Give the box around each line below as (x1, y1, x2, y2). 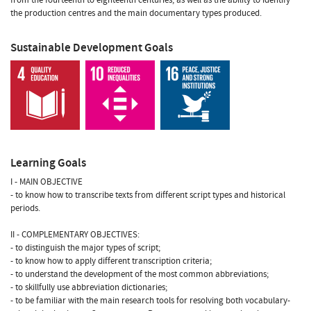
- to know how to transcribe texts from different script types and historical (10, 188, 285, 201)
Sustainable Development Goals (10, 39, 173, 56)
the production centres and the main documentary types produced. (10, 6, 262, 19)
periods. (10, 201, 40, 215)
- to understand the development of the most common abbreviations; (10, 267, 269, 280)
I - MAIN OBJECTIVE (10, 175, 83, 188)
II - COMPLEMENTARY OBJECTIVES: (10, 228, 140, 241)
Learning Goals (10, 154, 86, 171)
